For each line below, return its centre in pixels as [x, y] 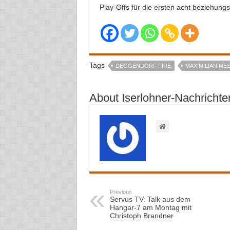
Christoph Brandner [141, 216]
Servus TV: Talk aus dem [150, 199]
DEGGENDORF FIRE [143, 66]
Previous [121, 192]
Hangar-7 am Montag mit [150, 207]
